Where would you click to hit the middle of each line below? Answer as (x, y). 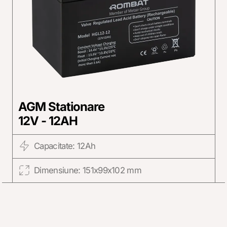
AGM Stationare (61, 106)
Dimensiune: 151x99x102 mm (88, 171)
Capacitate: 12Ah (65, 146)
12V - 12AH (48, 121)
